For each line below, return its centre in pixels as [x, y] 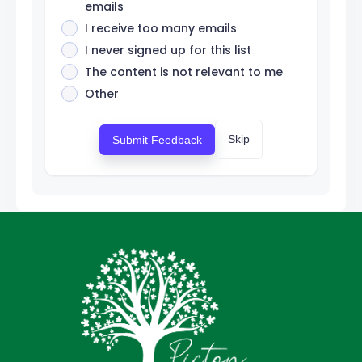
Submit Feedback [157, 139]
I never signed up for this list [168, 51]
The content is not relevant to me [184, 72]
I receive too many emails [161, 29]
